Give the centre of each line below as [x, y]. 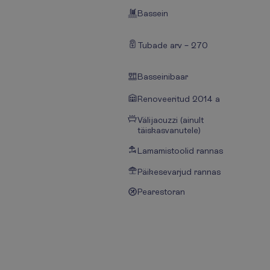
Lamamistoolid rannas [180, 151]
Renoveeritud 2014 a [179, 99]
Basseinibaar [163, 77]
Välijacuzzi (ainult [171, 120]
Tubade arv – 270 [173, 45]
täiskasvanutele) [169, 130]
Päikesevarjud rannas [179, 172]
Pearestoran [161, 192]
